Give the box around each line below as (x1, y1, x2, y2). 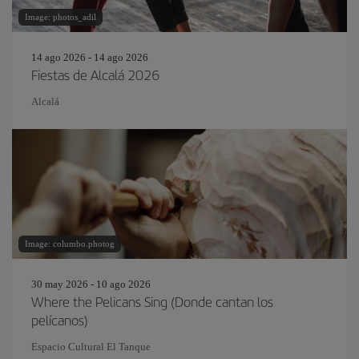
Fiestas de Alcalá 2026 (31, 65, 159, 84)
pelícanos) (31, 310, 88, 329)
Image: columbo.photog (25, 239, 115, 248)
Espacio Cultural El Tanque (31, 341, 151, 353)
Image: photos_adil (25, 12, 96, 22)
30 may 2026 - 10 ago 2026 (31, 278, 151, 290)
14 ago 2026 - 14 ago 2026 (31, 51, 148, 63)
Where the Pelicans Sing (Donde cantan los (31, 292, 273, 311)
